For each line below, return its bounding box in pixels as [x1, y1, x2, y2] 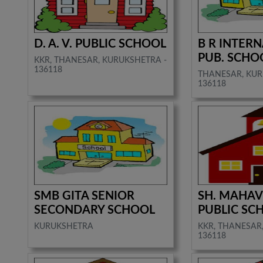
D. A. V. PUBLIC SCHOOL [34, 38, 167, 50]
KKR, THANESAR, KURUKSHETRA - [34, 56, 167, 65]
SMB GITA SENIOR [34, 190, 135, 202]
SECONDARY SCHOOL [34, 204, 156, 216]
